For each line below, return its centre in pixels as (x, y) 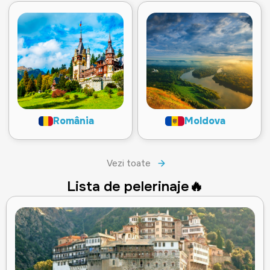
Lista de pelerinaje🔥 (135, 186)
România (73, 121)
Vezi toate (129, 163)
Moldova (205, 121)
